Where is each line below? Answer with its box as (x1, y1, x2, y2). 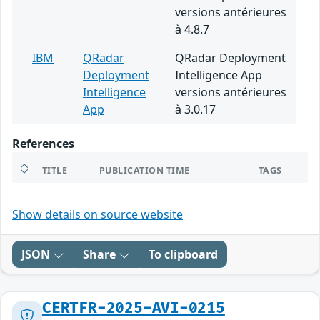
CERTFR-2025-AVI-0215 (42, 299, 225, 318)
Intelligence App (175, 67, 262, 84)
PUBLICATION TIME (99, 164, 190, 177)
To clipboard (149, 246, 218, 263)
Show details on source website (12, 206, 183, 223)
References (12, 136, 74, 152)
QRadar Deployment (175, 50, 286, 66)
